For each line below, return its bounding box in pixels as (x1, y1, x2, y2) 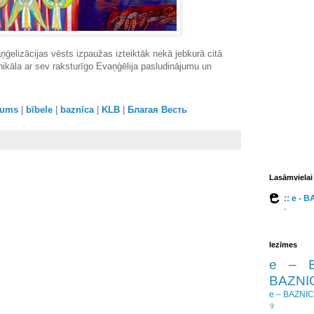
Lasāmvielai (269, 173, 313, 182)
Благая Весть (128, 104, 187, 116)
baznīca (60, 104, 94, 116)
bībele (26, 104, 53, 116)
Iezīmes (269, 240, 297, 249)
